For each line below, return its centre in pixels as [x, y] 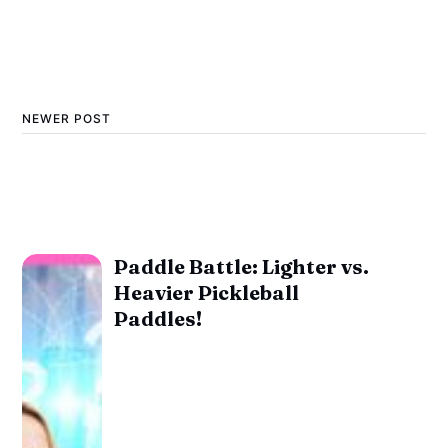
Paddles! [158, 318]
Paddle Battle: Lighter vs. [242, 266]
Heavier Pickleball [207, 292]
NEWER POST [67, 118]
